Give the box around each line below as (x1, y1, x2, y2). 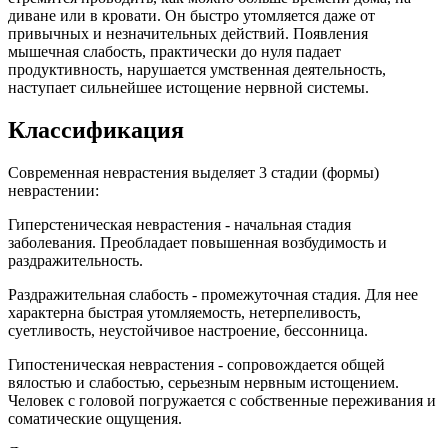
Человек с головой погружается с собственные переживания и (8, 392, 436, 410)
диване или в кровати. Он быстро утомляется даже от (8, 7, 375, 25)
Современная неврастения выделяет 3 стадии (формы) (8, 164, 379, 182)
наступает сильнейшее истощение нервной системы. (8, 79, 369, 97)
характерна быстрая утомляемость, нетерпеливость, (8, 304, 361, 322)
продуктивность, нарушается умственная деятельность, (8, 61, 386, 79)
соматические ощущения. (8, 410, 182, 428)
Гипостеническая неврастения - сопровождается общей (8, 356, 385, 374)
